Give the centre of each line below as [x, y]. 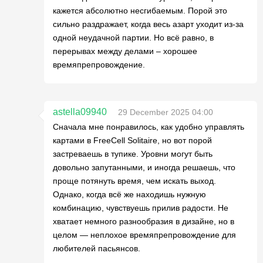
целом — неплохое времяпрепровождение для [144, 235]
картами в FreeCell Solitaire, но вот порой [132, 140]
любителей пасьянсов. [97, 248]
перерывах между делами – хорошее [125, 51]
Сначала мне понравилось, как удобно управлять [149, 127]
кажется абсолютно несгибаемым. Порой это [140, 11]
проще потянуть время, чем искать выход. [134, 181]
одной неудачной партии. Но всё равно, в [133, 38]
